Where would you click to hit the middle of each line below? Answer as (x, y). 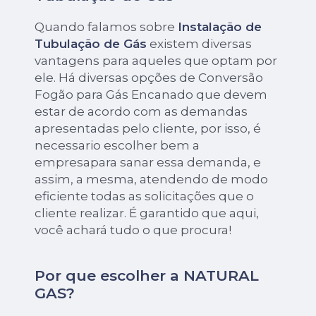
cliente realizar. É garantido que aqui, (147, 213)
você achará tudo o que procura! (133, 230)
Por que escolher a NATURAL (147, 275)
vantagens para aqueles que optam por (156, 60)
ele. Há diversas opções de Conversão (149, 77)
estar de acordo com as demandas (141, 111)
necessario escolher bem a (117, 145)
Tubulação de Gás (91, 43)
